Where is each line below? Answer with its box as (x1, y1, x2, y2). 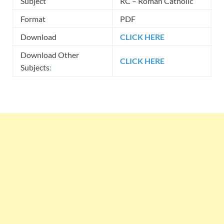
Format (20, 14, 45, 24)
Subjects (20, 62, 49, 72)
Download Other (20, 50, 79, 60)
